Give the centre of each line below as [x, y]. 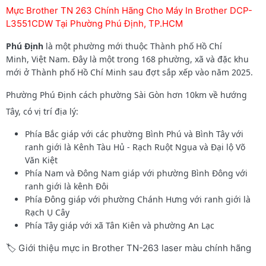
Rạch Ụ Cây [47, 212]
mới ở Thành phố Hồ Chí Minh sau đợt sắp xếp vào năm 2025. [129, 72]
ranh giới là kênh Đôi [67, 186]
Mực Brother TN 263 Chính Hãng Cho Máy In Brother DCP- [129, 10]
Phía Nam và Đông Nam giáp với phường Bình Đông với [136, 173]
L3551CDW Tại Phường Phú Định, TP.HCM [94, 23]
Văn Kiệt [41, 160]
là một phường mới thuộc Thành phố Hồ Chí [133, 46]
